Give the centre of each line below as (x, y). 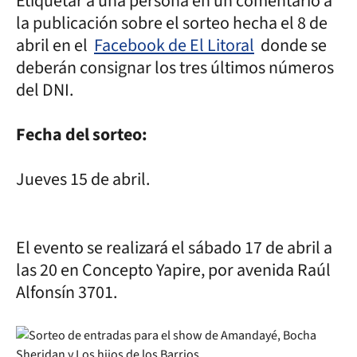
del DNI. (45, 90)
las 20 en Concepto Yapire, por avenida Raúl (173, 270)
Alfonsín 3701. (67, 292)
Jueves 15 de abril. (83, 179)
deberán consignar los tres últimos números (175, 67)
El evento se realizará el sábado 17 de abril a (174, 247)
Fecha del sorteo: (83, 134)
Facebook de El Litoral (174, 45)
